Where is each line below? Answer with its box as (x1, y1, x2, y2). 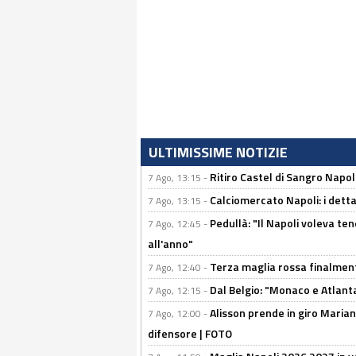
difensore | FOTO (148, 325, 232, 342)
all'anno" (148, 235, 193, 253)
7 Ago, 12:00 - (148, 306, 210, 322)
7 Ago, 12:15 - (148, 283, 210, 299)
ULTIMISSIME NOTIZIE (149, 141, 288, 164)
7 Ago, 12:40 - (148, 260, 210, 276)
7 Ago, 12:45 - (148, 216, 210, 232)
